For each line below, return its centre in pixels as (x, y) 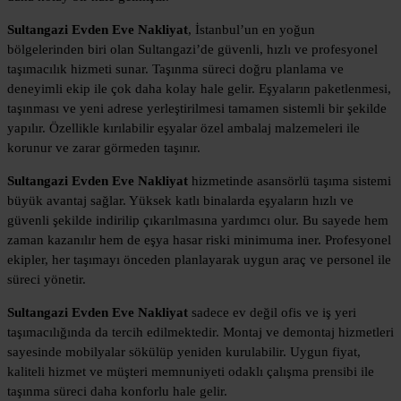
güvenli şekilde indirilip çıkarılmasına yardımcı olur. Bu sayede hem (198, 220)
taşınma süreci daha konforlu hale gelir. (117, 391)
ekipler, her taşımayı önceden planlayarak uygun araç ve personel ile (199, 259)
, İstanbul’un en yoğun (252, 29)
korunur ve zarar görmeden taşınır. (104, 147)
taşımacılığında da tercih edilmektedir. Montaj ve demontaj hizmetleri (200, 332)
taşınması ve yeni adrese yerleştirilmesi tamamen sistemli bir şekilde (197, 108)
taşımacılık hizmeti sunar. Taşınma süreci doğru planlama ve (175, 68)
